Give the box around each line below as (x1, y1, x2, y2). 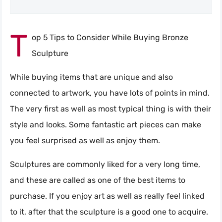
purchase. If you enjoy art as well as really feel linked (10, 191, 205, 201)
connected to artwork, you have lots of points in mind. (10, 88, 210, 98)
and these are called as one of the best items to (10, 175, 185, 185)
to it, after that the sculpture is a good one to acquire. (10, 207, 208, 217)
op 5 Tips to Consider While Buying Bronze (32, 32, 188, 42)
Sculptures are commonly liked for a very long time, (10, 159, 200, 169)
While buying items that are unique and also (10, 72, 173, 82)
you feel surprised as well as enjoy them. (10, 135, 160, 145)
